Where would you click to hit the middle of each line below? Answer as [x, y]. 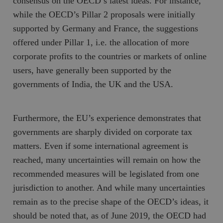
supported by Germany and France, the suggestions [106, 28]
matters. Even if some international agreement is [101, 146]
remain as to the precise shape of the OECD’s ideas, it [111, 201]
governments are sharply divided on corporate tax [103, 132]
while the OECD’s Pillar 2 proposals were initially [104, 14]
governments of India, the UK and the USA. [93, 84]
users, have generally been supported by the [92, 70]
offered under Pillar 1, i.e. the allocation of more [101, 42]
